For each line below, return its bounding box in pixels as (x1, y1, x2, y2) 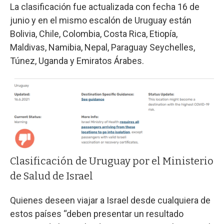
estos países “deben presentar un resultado (10, 208, 183, 219)
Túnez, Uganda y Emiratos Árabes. (10, 55, 144, 66)
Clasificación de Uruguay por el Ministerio (10, 154, 213, 167)
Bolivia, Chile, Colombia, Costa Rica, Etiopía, (10, 28, 177, 39)
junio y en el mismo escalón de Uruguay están (10, 14, 191, 25)
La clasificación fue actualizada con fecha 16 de (10, 1, 199, 12)
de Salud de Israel (10, 169, 93, 182)
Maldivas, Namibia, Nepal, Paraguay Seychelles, (10, 41, 195, 52)
